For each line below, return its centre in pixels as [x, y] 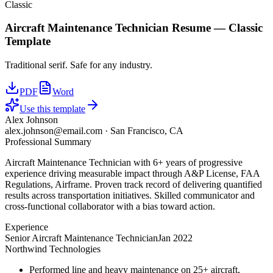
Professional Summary [48, 142]
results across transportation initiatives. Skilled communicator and [130, 196]
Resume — [199, 28]
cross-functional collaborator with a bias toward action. [110, 207]
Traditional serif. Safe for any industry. [79, 65]
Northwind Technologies [53, 249]
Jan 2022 [175, 238]
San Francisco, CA [147, 131]
